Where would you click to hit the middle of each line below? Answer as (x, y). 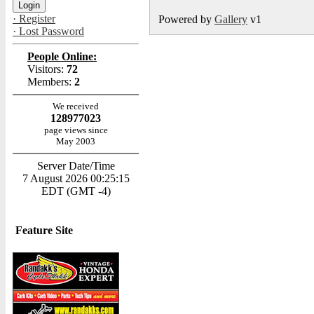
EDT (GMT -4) (76, 191)
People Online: (62, 56)
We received (76, 106)
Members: (49, 82)
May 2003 (76, 141)
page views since (76, 130)
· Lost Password (48, 31)
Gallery (231, 19)
